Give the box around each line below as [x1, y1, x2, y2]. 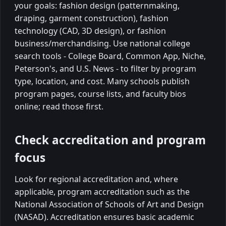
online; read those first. [15, 100, 103, 112]
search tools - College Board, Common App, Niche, [15, 50, 206, 62]
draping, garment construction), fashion [15, 12, 168, 24]
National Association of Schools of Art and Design [15, 198, 204, 210]
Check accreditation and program [15, 132, 206, 148]
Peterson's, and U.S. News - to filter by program [15, 63, 196, 74]
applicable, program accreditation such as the [15, 186, 190, 197]
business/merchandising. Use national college [15, 37, 190, 49]
